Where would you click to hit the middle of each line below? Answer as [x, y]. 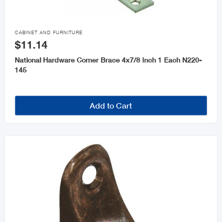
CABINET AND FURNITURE [49, 33]
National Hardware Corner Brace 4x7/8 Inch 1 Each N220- [108, 60]
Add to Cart [111, 106]
